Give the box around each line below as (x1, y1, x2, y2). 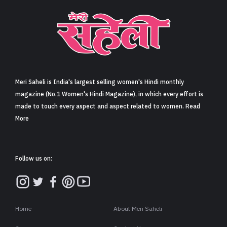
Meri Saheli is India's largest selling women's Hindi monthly (15, 78, 184, 87)
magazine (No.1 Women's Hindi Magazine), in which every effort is (15, 90, 203, 99)
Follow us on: (15, 154, 52, 164)
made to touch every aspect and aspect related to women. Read (15, 102, 200, 111)
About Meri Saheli (113, 204, 162, 214)
